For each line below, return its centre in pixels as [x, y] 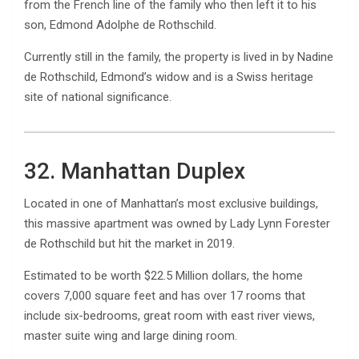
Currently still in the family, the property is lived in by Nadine [179, 56]
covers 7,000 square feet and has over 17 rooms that [165, 295]
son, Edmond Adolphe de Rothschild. [120, 24]
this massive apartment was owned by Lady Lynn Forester [177, 223]
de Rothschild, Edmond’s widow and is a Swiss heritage [169, 77]
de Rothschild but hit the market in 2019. [129, 243]
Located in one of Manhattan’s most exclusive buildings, [171, 203]
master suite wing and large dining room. [131, 335]
